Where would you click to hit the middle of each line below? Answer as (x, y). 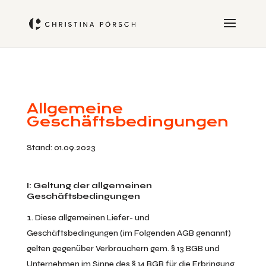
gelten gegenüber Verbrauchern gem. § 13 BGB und (123, 248)
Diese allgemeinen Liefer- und (92, 218)
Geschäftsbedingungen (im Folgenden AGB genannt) (129, 233)
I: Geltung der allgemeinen (89, 186)
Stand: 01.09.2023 (61, 148)
